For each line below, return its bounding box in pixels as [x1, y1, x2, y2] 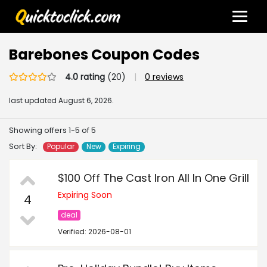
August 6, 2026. [58, 95, 114, 106]
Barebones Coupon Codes [9, 45, 200, 65]
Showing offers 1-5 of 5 [9, 125, 96, 136]
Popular [47, 141, 75, 152]
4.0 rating [65, 71, 105, 83]
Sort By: [9, 141, 37, 152]
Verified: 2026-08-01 [58, 226, 131, 237]
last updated [9, 95, 58, 106]
